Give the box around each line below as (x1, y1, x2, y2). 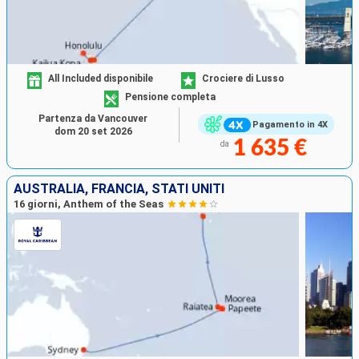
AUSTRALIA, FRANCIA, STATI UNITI (14, 180, 224, 196)
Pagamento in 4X (252, 119, 328, 130)
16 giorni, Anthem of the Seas (14, 197, 163, 210)
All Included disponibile (48, 72, 154, 84)
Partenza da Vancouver (38, 113, 147, 125)
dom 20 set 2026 (54, 126, 132, 138)
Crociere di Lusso (202, 72, 284, 84)
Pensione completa (125, 91, 216, 103)
